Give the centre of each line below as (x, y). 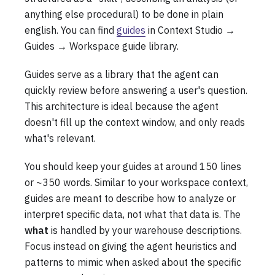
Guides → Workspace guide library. (102, 46)
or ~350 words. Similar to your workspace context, (136, 182)
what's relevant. (60, 138)
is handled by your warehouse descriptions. (145, 230)
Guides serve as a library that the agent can (122, 74)
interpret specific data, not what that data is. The (133, 214)
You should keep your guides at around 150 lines (133, 166)
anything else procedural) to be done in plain (124, 14)
